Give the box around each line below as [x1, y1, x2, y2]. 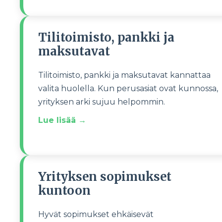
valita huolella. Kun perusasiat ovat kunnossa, [38, 84, 218, 93]
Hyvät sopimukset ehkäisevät [38, 210, 154, 219]
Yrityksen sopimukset [38, 169, 171, 184]
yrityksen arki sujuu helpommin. [38, 97, 165, 107]
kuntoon [38, 183, 91, 198]
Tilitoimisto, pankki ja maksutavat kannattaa [38, 70, 211, 80]
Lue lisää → [38, 115, 86, 125]
